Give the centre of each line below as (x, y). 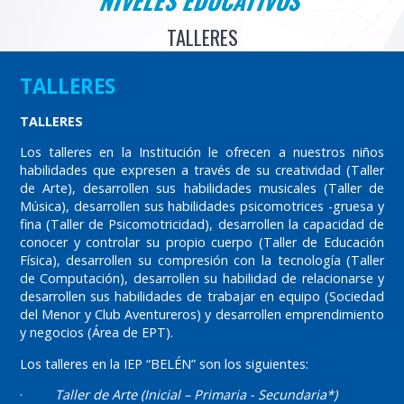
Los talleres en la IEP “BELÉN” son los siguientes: (164, 363)
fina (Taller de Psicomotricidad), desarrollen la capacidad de (202, 225)
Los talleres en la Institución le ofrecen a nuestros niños (202, 152)
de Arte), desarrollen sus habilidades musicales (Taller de (202, 188)
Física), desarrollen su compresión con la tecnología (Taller (202, 261)
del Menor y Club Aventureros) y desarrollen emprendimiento (202, 315)
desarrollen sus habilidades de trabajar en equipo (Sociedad (202, 297)
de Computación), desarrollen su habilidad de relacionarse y (202, 279)
